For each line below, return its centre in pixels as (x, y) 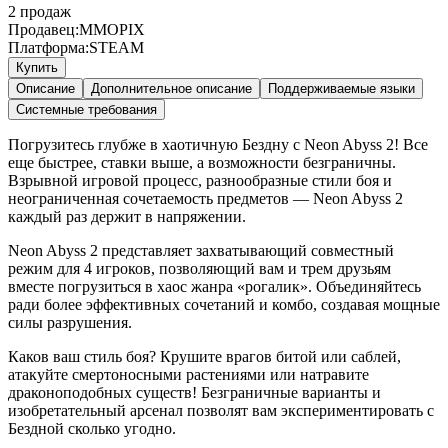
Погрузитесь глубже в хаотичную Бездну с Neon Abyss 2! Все (218, 144)
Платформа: (48, 47)
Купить (37, 67)
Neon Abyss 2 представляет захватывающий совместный (201, 250)
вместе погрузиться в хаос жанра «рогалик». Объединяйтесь (214, 286)
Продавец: (43, 29)
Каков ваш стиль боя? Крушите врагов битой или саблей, (204, 356)
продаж (45, 11)
